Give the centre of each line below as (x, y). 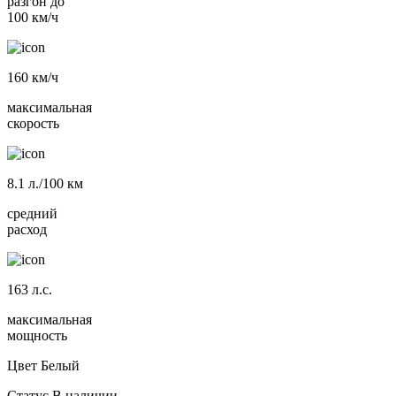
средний (32, 214)
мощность (37, 336)
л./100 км (54, 184)
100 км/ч (33, 18)
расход (27, 230)
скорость (33, 124)
